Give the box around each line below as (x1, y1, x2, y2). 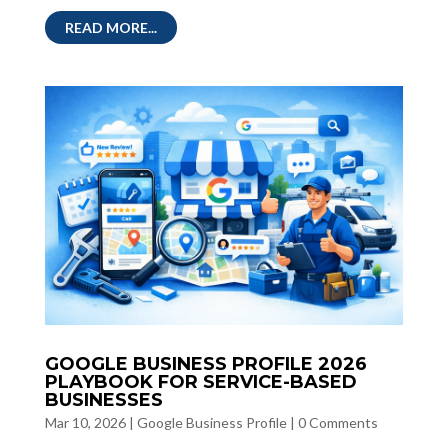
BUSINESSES (44, 388, 163, 411)
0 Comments (297, 413, 378, 431)
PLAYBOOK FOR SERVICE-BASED (44, 370, 357, 393)
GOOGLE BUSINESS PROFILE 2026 (44, 352, 367, 375)
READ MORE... (64, 18, 157, 36)
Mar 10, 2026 (44, 413, 126, 431)
